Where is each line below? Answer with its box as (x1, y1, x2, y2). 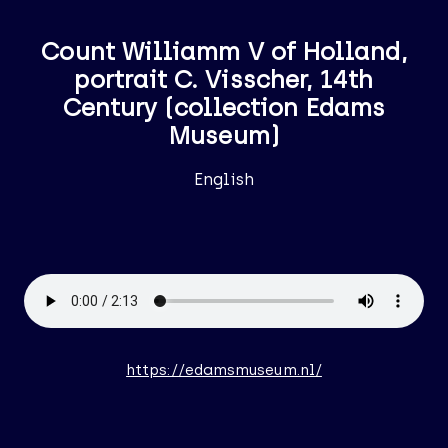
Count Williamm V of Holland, (41, 37, 407, 66)
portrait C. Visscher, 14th (74, 65, 374, 94)
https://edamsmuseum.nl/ (126, 361, 322, 379)
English (194, 170, 254, 189)
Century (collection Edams (63, 93, 385, 122)
